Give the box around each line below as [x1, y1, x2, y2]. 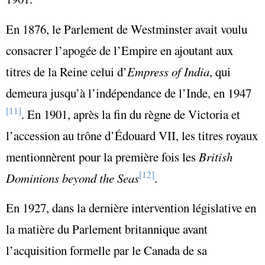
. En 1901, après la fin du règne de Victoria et [21, 105, 240, 122]
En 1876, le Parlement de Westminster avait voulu [6, 20, 247, 37]
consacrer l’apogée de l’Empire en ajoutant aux [6, 41, 233, 59]
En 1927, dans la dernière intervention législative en [6, 199, 256, 216]
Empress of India [127, 63, 209, 80]
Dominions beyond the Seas [6, 169, 139, 186]
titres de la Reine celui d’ [6, 63, 127, 80]
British [199, 148, 232, 165]
